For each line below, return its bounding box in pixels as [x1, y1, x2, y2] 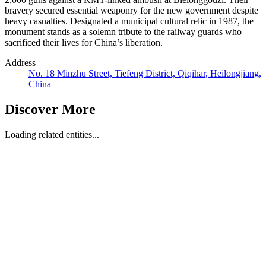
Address [5, 58, 36, 68]
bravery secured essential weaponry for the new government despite [5, 5, 258, 16]
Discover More [5, 102, 96, 118]
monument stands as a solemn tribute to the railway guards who [5, 27, 242, 37]
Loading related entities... [5, 129, 99, 140]
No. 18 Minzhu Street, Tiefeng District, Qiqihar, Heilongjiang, [28, 68, 261, 79]
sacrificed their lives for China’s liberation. [5, 37, 163, 48]
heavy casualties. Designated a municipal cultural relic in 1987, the [5, 16, 254, 27]
